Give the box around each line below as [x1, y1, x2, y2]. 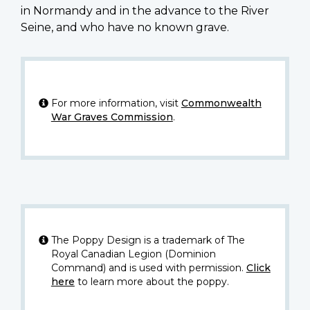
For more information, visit [51, 97, 181, 110]
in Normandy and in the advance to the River [21, 4, 269, 18]
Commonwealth [181, 97, 262, 110]
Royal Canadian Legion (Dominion [51, 248, 216, 261]
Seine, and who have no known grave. [21, 21, 229, 35]
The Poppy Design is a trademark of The [51, 234, 245, 247]
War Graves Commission [51, 111, 173, 124]
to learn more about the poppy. [74, 275, 229, 289]
